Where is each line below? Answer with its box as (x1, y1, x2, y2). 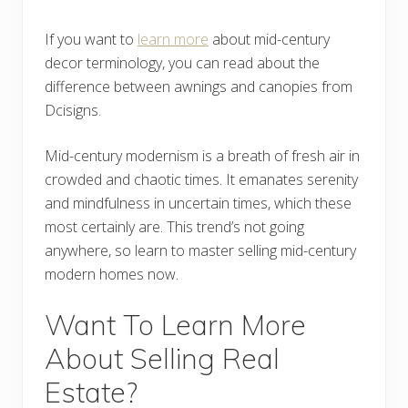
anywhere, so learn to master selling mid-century (45, 240, 356, 261)
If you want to (45, 29, 138, 50)
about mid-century (209, 29, 330, 50)
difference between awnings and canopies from (45, 76, 352, 97)
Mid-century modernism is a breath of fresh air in (45, 146, 360, 167)
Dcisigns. (45, 100, 101, 121)
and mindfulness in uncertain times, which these (45, 193, 352, 214)
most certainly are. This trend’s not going (45, 217, 304, 238)
